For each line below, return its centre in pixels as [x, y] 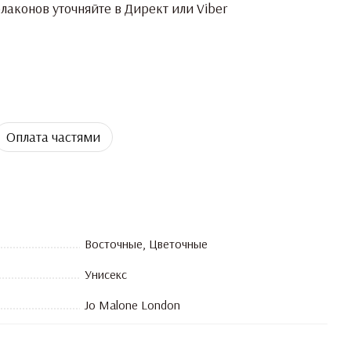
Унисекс [106, 274]
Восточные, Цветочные [146, 244]
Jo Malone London [132, 305]
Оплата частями [53, 137]
